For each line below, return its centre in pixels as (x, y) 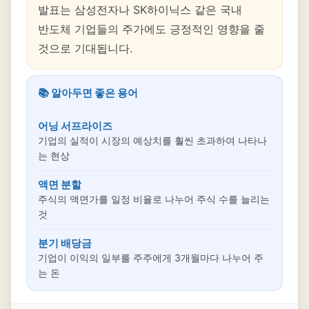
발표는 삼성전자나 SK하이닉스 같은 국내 (140, 10)
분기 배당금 (65, 243)
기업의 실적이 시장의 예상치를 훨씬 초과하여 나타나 (152, 140)
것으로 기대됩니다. (85, 48)
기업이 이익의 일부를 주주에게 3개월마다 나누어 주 (151, 258)
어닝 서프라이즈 (75, 126)
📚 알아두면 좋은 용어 (88, 93)
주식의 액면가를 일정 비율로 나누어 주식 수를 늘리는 (154, 199)
